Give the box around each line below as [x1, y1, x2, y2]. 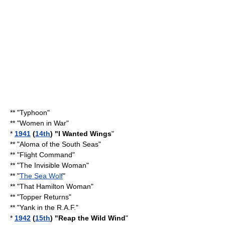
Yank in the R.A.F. [20, 203, 76, 211]
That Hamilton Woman [20, 182, 91, 190]
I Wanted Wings [58, 130, 111, 138]
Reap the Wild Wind [58, 214, 126, 222]
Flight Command [20, 151, 72, 159]
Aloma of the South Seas [20, 140, 98, 148]
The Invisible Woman [20, 161, 86, 169]
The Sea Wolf [20, 172, 63, 180]
